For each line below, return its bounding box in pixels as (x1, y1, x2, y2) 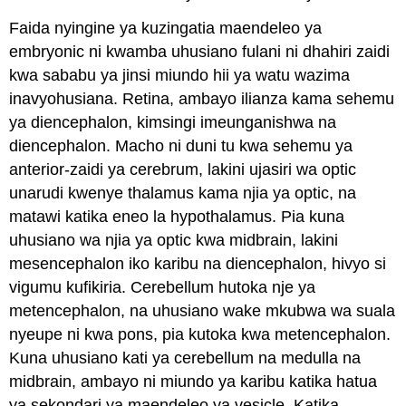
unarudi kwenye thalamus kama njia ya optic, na (9, 183, 357, 202)
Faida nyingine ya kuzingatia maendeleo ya (9, 18, 323, 37)
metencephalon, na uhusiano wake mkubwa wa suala (9, 301, 396, 320)
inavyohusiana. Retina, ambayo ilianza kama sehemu (9, 89, 395, 108)
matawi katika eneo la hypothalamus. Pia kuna (9, 207, 345, 226)
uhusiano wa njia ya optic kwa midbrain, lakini (9, 230, 339, 249)
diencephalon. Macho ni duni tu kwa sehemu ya (9, 136, 353, 155)
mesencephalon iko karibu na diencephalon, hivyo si (9, 254, 387, 273)
